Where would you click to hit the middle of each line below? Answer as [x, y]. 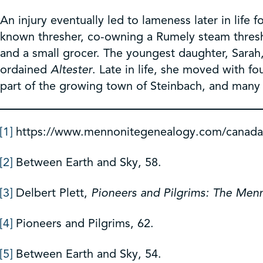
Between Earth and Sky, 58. [87, 162]
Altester [71, 69]
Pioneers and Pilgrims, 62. [83, 223]
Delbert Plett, [52, 193]
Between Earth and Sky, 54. [87, 254]
